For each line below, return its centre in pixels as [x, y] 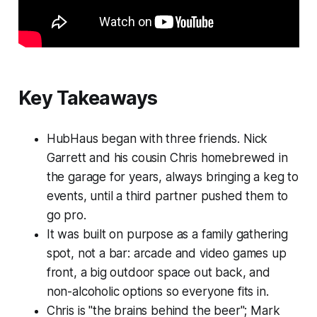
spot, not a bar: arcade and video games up [166, 254]
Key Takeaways [88, 98]
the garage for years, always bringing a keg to [172, 177]
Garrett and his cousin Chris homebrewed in [167, 158]
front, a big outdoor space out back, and [158, 273]
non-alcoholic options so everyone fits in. [157, 292]
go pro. [66, 215]
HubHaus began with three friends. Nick [157, 139]
